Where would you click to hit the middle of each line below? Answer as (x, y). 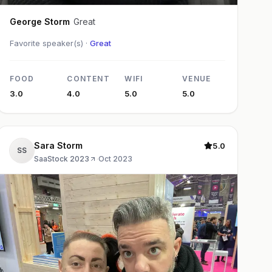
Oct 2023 (115, 158)
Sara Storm (58, 145)
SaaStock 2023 (61, 158)
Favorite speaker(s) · (49, 43)
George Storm (57, 21)
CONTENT (88, 78)
